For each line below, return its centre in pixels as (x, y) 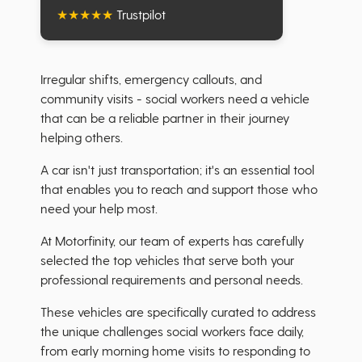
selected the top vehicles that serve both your (167, 260)
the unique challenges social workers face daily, (172, 331)
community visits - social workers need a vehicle (175, 99)
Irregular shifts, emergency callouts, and (151, 79)
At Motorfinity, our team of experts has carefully (172, 241)
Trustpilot (139, 15)
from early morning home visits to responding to (175, 351)
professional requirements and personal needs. (173, 280)
